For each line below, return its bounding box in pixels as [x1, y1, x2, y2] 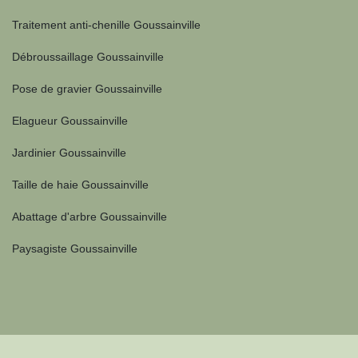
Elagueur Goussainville [12, 114, 128, 127]
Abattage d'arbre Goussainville [12, 210, 167, 223]
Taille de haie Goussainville [12, 178, 149, 191]
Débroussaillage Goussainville [12, 50, 164, 63]
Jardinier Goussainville [12, 146, 126, 159]
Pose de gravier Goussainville [12, 82, 162, 95]
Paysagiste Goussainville [12, 242, 137, 255]
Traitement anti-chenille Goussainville [12, 18, 201, 31]
